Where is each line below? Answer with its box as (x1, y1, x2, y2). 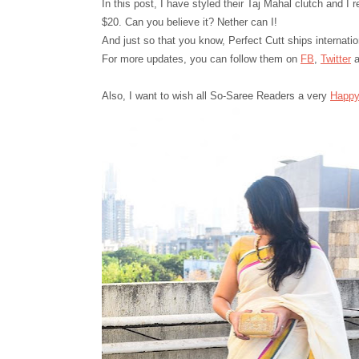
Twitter (321, 53, 351, 65)
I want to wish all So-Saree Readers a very (129, 90, 330, 102)
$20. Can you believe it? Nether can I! (102, 16, 277, 28)
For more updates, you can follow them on (102, 53, 301, 65)
